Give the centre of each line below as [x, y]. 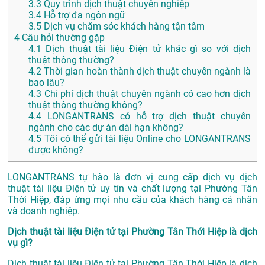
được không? [56, 150]
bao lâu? [46, 83]
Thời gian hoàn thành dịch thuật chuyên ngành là [146, 72]
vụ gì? [20, 243]
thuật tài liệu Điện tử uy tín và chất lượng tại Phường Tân [132, 189]
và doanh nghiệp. [44, 211]
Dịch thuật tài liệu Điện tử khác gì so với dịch [146, 49]
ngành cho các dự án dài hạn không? [106, 128]
